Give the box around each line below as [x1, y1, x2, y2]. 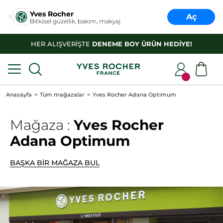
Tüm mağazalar [40, 91, 85, 98]
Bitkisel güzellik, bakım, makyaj [30, 17, 121, 25]
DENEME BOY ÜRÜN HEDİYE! [92, 40, 192, 48]
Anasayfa [6, 91, 32, 98]
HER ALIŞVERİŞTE [31, 40, 92, 48]
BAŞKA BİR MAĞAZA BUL [10, 158, 100, 167]
